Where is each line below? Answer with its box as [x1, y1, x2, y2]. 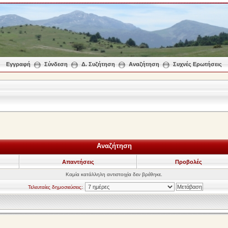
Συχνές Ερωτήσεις [173, 61, 222, 67]
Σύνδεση [44, 61, 68, 67]
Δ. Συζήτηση [81, 61, 115, 67]
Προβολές [174, 159, 204, 165]
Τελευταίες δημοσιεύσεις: [27, 184, 83, 190]
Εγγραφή [6, 61, 31, 67]
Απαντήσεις [61, 159, 96, 165]
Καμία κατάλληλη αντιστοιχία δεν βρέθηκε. [66, 172, 162, 177]
